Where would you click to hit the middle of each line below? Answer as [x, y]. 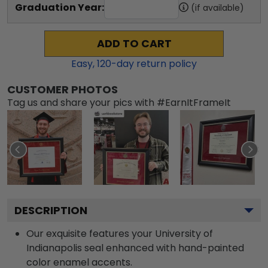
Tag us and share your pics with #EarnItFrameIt [119, 103]
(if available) [217, 8]
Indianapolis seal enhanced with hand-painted [135, 248]
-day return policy [154, 64]
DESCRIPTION [51, 210]
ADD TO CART [134, 44]
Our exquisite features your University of [120, 234]
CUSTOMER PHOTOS [63, 89]
